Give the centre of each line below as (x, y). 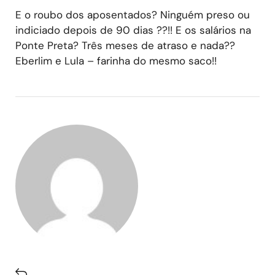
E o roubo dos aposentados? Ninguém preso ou (133, 14)
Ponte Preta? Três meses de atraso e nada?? (125, 45)
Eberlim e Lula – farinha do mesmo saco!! (116, 60)
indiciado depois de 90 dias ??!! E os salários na (133, 30)
